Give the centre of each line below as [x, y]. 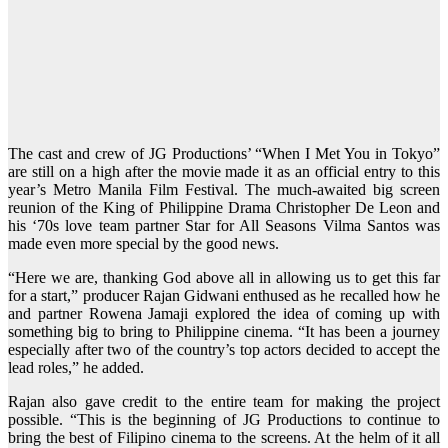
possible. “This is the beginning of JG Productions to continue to [224, 420]
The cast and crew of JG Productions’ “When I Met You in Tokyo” [224, 154]
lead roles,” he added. [76, 368]
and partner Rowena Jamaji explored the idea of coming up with [224, 314]
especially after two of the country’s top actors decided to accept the [224, 350]
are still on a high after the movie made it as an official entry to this [224, 172]
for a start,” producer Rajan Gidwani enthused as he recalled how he [224, 296]
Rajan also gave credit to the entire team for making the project [224, 402]
